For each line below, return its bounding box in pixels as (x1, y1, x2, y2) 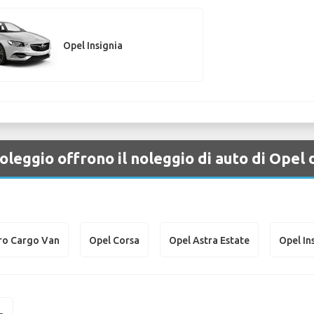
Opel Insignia (62, 39, 123, 51)
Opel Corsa (89, 234, 140, 246)
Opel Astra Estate (169, 234, 250, 246)
